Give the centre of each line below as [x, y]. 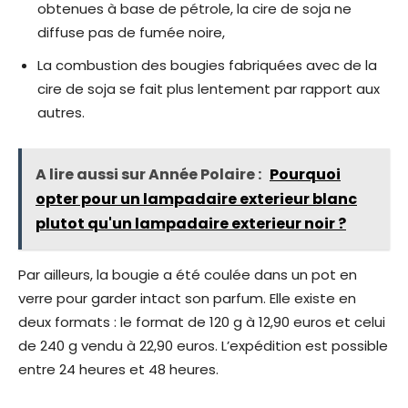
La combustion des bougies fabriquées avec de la [207, 66]
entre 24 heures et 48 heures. [118, 370]
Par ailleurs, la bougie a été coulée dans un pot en [188, 275]
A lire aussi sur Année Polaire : [150, 175]
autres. [61, 113]
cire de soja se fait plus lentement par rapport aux [209, 89]
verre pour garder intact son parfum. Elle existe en [187, 299]
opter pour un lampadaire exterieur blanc [196, 199]
